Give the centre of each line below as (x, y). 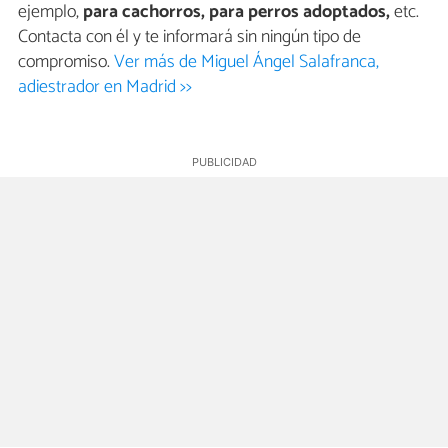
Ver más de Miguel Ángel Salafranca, (246, 62)
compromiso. (66, 62)
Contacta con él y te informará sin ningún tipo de (189, 37)
